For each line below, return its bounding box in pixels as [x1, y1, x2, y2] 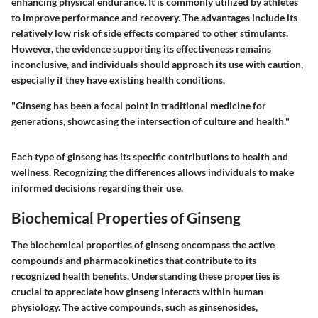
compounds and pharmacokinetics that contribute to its [11, 253, 256, 266]
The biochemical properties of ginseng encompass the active [11, 238, 275, 251]
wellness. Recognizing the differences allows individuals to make [11, 166, 294, 179]
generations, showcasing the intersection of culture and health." [11, 115, 290, 128]
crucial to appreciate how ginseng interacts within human [11, 285, 263, 297]
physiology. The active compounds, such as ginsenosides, [11, 300, 258, 313]
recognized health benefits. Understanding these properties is [11, 269, 280, 282]
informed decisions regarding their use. [11, 182, 183, 194]
